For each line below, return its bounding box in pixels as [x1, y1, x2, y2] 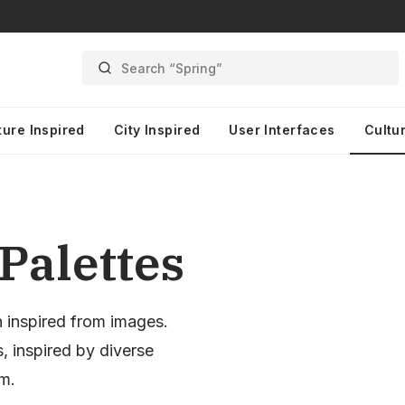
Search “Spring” [120, 60, 222, 76]
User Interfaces [229, 122, 335, 137]
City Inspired [113, 122, 201, 137]
